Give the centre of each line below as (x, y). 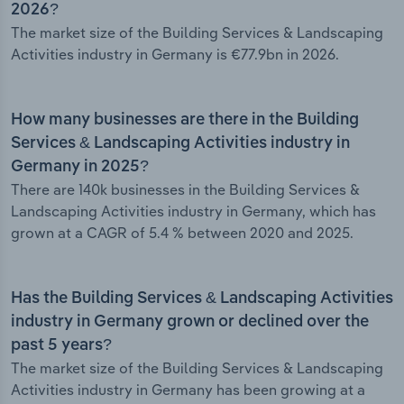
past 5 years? (61, 346)
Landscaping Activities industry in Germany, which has (193, 211)
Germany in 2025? (80, 167)
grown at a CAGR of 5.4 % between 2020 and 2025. (182, 233)
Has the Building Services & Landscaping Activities (202, 299)
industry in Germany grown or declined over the (190, 322)
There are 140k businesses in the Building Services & (185, 190)
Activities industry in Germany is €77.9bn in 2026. (175, 55)
